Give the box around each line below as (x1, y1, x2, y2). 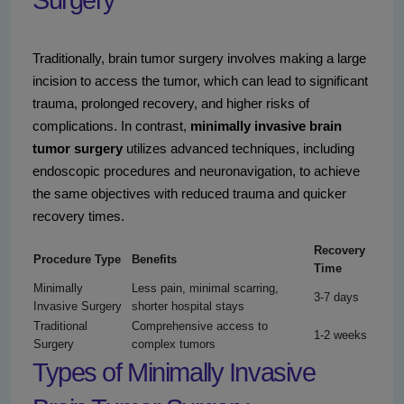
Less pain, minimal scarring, (132, 281, 279, 296)
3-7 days (314, 290, 359, 305)
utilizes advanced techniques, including (123, 141, 354, 157)
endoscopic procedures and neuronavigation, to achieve (32, 163, 360, 179)
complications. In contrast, (32, 118, 190, 134)
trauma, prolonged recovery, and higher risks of (32, 96, 309, 112)
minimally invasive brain (190, 118, 342, 134)
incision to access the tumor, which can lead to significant (32, 73, 368, 89)
